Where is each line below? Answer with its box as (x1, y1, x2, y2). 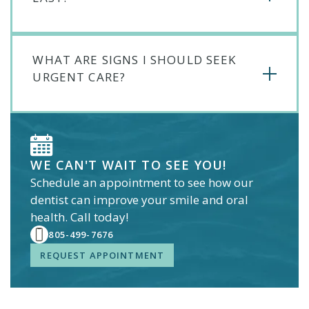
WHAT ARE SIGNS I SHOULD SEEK (32, 51, 237, 68)
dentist (30, 192, 69, 208)
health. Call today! (30, 209, 129, 226)
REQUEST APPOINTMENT (40, 249, 165, 262)
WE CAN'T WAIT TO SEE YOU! (30, 157, 227, 174)
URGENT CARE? (32, 68, 126, 85)
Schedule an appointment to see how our (30, 175, 254, 191)
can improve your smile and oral (68, 192, 249, 208)
